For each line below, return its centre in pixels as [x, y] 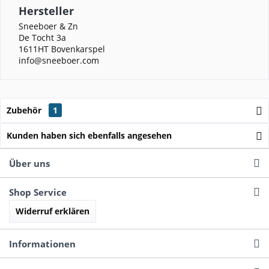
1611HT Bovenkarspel [62, 49]
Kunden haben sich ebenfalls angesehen [89, 135]
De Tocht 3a [42, 38]
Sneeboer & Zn [48, 26]
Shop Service [38, 192]
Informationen [42, 244]
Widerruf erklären [53, 211]
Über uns [29, 163]
